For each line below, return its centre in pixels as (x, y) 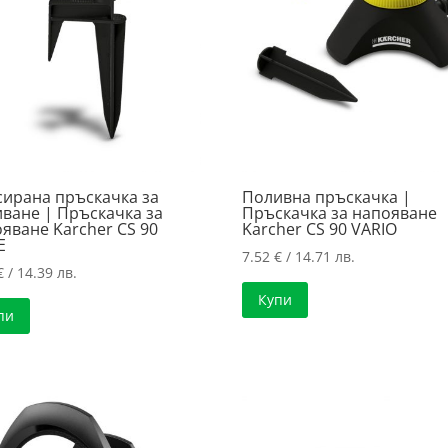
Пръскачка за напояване (340, 213)
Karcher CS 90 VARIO (320, 229)
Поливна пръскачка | (327, 197)
